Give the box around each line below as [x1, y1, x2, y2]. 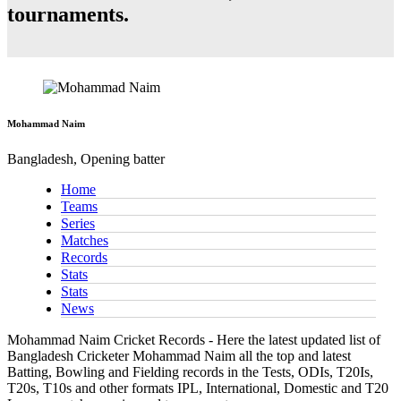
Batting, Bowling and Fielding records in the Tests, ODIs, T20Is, [7, 364, 373, 380]
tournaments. [7, 3, 129, 27]
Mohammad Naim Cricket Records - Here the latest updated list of [7, 332, 380, 348]
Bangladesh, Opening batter [7, 151, 165, 167]
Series [61, 216, 95, 232]
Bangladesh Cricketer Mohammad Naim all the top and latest [7, 348, 351, 364]
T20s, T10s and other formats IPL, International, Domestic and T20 [7, 380, 388, 397]
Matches [61, 233, 108, 249]
